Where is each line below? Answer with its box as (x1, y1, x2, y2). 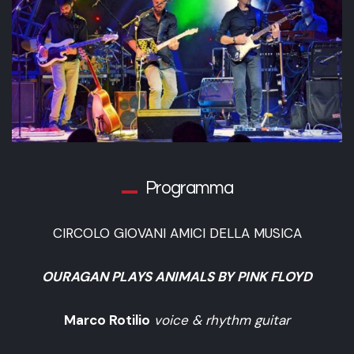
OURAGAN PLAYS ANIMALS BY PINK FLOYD (42, 267, 312, 285)
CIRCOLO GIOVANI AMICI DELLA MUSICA (52, 224, 302, 242)
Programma (145, 179, 233, 198)
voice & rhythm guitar (154, 311, 290, 329)
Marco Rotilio (64, 311, 150, 329)
